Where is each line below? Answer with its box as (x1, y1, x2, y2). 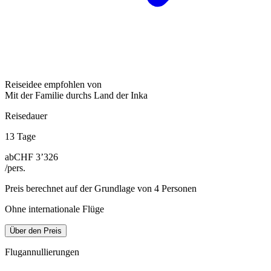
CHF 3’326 (14, 151, 58, 162)
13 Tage (5, 131, 36, 142)
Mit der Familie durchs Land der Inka (5, 90, 148, 100)
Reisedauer (5, 110, 47, 121)
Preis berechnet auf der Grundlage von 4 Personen (5, 183, 197, 194)
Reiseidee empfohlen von (5, 79, 102, 90)
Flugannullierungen (5, 246, 79, 257)
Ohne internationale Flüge (5, 203, 104, 214)
